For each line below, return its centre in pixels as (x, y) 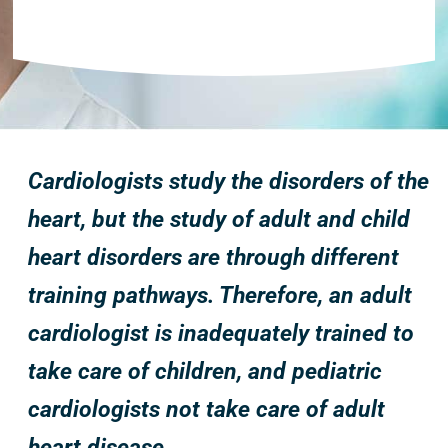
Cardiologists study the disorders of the (228, 181)
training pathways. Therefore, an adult (219, 295)
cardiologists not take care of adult (206, 409)
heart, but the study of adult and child (218, 219)
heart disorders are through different (213, 257)
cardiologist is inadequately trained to (220, 333)
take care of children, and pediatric (204, 371)
